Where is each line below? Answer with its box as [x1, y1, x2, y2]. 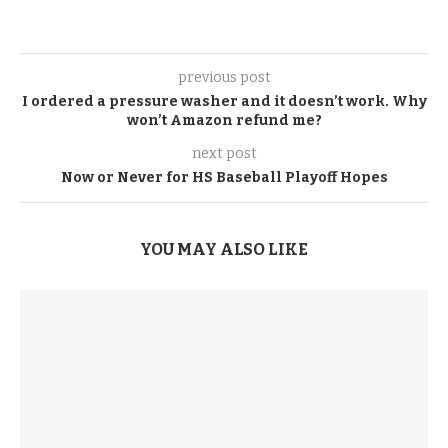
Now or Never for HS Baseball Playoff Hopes [60, 169, 388, 186]
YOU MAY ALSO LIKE [140, 240, 308, 259]
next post [191, 145, 257, 162]
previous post [177, 69, 271, 86]
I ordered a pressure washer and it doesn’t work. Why [21, 93, 427, 110]
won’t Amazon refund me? [126, 112, 322, 129]
